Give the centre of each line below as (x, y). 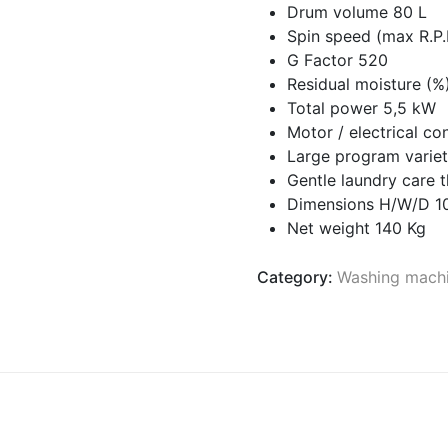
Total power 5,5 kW (362, 108)
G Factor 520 (338, 60)
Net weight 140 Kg (357, 228)
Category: (297, 277)
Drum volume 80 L (357, 12)
